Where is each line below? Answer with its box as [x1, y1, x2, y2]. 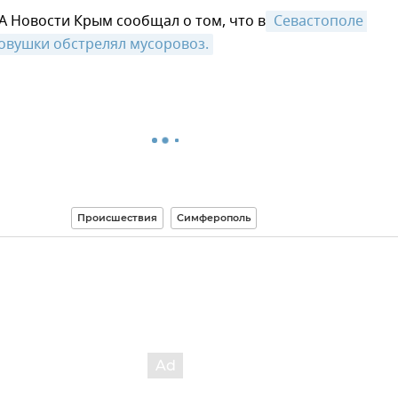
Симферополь [177, 211, 251, 225]
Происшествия [77, 211, 157, 225]
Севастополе [270, 11, 363, 33]
